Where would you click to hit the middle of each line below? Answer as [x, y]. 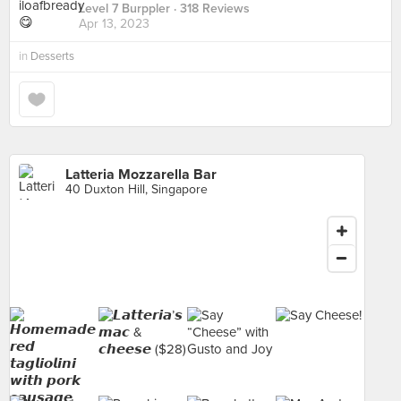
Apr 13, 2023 [114, 24]
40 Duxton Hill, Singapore [137, 189]
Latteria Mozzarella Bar [141, 175]
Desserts [52, 56]
